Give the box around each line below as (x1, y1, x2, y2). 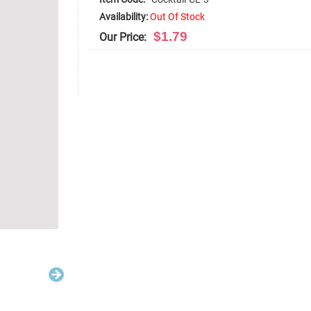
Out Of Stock (150, 11, 205, 22)
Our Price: (99, 31, 146, 44)
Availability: (99, 11, 148, 22)
